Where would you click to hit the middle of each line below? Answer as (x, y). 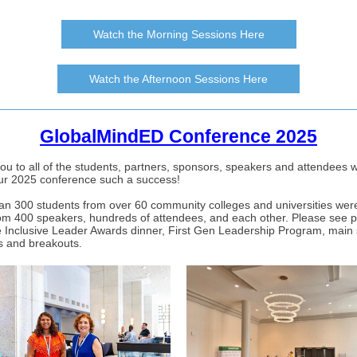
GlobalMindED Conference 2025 (178, 136)
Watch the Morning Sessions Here (178, 34)
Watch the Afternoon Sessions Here (178, 79)
